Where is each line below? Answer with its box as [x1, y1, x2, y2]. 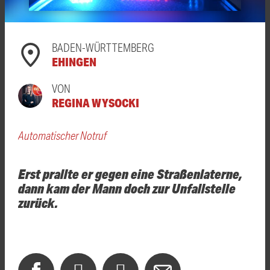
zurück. [18, 193, 58, 211]
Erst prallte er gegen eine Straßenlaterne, [18, 165, 242, 182]
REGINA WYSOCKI [52, 95, 139, 110]
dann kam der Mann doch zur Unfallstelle [18, 179, 236, 196]
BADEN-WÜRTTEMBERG [52, 40, 154, 54]
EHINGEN [52, 54, 96, 69]
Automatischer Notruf [18, 128, 107, 142]
